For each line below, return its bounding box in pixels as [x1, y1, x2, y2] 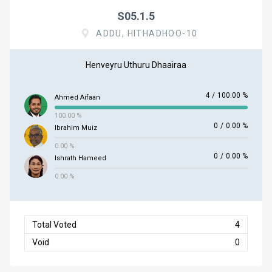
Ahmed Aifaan [55, 93, 100, 101]
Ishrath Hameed [55, 154, 106, 162]
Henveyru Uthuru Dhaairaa [86, 60, 186, 70]
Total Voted [32, 220, 76, 229]
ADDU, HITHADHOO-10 [96, 29, 198, 38]
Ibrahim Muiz [55, 124, 97, 132]
